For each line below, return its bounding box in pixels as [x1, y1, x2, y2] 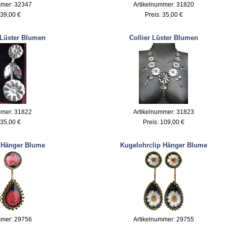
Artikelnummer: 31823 [133, 108, 194, 116]
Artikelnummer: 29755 [133, 215, 194, 223]
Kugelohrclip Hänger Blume [120, 141, 207, 149]
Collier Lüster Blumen [129, 33, 198, 42]
